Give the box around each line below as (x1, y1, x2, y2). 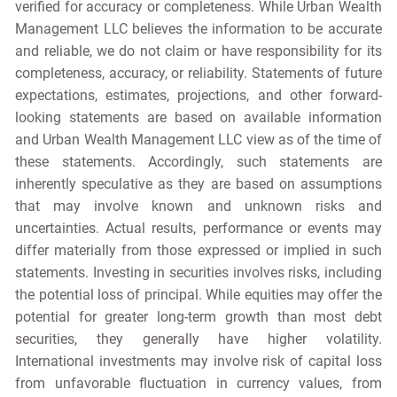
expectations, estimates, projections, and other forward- (15, 86, 382, 104)
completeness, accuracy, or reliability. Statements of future (15, 64, 382, 82)
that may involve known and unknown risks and (15, 197, 382, 214)
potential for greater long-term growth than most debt (15, 307, 382, 325)
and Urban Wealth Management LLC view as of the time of (15, 130, 382, 148)
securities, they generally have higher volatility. (15, 330, 382, 347)
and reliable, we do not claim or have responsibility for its (15, 42, 382, 59)
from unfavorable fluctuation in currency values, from (15, 374, 382, 392)
